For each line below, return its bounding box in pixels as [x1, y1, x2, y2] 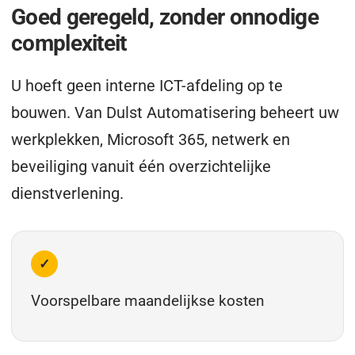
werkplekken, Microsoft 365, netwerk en [11, 130, 290, 149]
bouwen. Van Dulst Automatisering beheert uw [11, 103, 339, 122]
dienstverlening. [11, 184, 124, 203]
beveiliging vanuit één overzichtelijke [11, 157, 271, 176]
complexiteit [11, 30, 127, 56]
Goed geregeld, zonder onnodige [11, 4, 319, 30]
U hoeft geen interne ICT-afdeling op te [11, 76, 283, 95]
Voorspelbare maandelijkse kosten [31, 292, 265, 310]
